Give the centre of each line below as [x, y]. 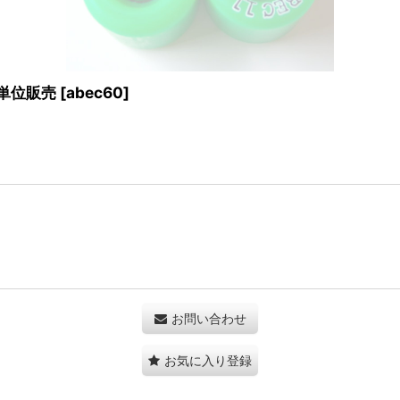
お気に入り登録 [208, 360]
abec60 [95, 92]
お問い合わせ [208, 318]
